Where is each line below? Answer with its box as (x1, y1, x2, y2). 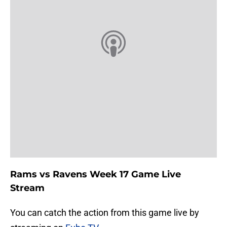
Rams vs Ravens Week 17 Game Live (10, 169, 181, 180)
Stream (10, 182, 45, 194)
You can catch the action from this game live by (10, 207, 199, 218)
